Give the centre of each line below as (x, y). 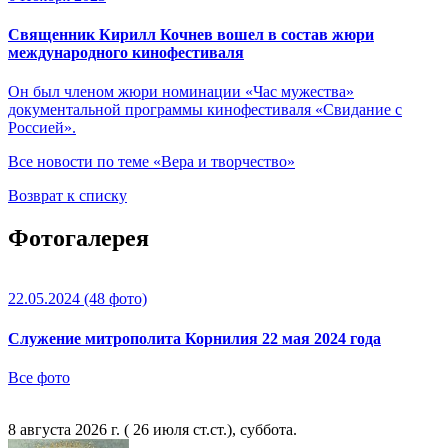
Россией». (42, 128)
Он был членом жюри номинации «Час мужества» (181, 92)
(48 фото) (113, 299)
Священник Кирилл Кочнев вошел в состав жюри (191, 35)
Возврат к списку (67, 196)
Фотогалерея (78, 238)
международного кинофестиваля (126, 53)
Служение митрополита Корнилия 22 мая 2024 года (194, 338)
